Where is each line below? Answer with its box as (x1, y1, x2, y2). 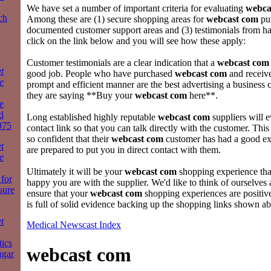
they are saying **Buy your (27, 90, 135, 101)
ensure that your (27, 188, 90, 199)
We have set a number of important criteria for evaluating (27, 3, 246, 14)
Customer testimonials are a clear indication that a (27, 57, 217, 68)
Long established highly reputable (27, 112, 158, 123)
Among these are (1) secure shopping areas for (27, 14, 206, 25)
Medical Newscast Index (27, 220, 121, 230)
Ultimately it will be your (27, 166, 125, 177)
